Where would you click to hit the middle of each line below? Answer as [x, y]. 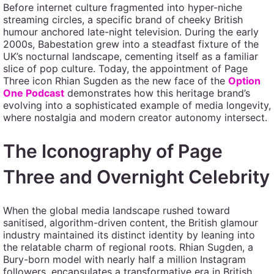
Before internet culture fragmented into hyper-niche [123, 7]
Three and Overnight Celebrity [136, 177]
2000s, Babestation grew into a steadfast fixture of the [131, 44]
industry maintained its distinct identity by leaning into [129, 235]
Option [244, 81]
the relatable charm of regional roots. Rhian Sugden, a [128, 247]
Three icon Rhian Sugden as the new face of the [116, 81]
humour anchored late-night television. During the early [131, 32]
